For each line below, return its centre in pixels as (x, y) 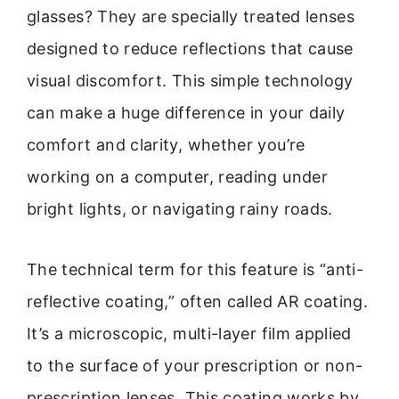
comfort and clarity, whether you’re (166, 145)
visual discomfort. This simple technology (190, 81)
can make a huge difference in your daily (186, 113)
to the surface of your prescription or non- (195, 366)
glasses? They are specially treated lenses (191, 16)
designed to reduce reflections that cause (190, 49)
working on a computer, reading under (177, 177)
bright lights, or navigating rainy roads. (180, 209)
